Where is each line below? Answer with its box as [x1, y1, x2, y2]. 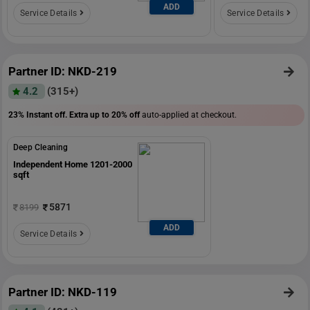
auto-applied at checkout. [140, 109, 237, 120]
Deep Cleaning [13, 142, 69, 152]
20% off [111, 109, 140, 120]
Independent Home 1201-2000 [13, 158, 132, 170]
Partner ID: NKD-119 [8, 284, 117, 299]
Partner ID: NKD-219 [8, 64, 117, 78]
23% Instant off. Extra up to [8, 109, 111, 120]
